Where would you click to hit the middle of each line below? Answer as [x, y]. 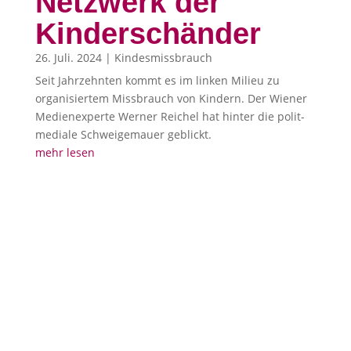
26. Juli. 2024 [68, 57]
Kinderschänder [148, 33]
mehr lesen [65, 152]
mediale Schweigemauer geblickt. [123, 134]
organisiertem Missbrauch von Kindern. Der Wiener [171, 98]
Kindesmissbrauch [163, 57]
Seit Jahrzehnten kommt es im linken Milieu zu [157, 80]
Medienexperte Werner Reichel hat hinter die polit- [170, 116]
